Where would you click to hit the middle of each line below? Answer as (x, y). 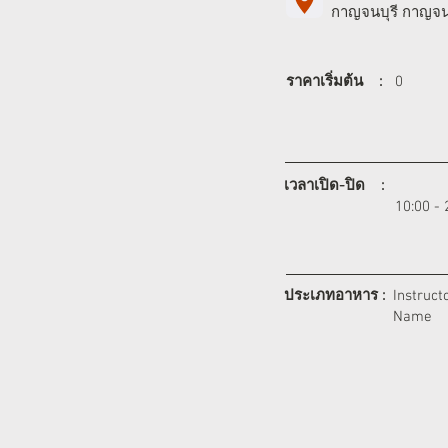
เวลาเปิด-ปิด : (334, 186)
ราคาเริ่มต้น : (334, 82)
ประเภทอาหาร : (334, 296)
